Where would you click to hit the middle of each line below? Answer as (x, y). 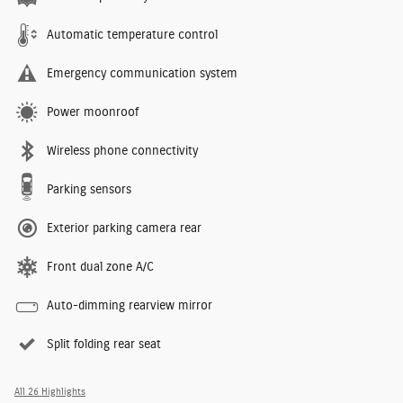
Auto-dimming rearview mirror (130, 306)
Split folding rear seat (104, 345)
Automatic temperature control (132, 36)
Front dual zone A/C (100, 268)
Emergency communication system (142, 74)
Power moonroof (93, 113)
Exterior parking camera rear (124, 229)
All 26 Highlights (50, 393)
